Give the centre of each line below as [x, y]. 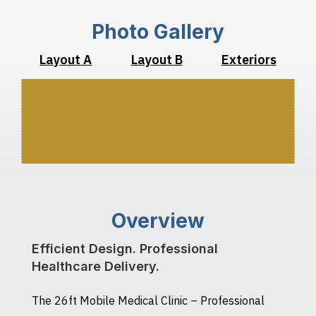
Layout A [66, 59]
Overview [158, 220]
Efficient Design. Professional [124, 248]
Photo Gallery [158, 31]
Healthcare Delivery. [95, 266]
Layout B [157, 59]
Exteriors [249, 59]
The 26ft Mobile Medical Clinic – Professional [148, 300]
